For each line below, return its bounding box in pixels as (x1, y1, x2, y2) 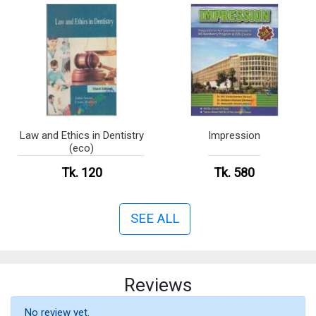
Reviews (124, 274, 192, 296)
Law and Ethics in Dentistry (19, 128, 144, 142)
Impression (208, 128, 261, 142)
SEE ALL (130, 211, 179, 226)
